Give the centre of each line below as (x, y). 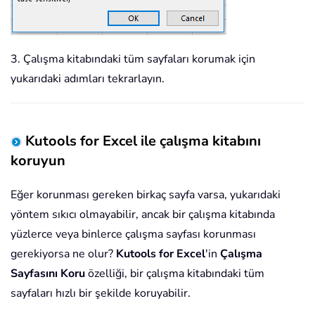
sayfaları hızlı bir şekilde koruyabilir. (101, 294)
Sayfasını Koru (48, 274)
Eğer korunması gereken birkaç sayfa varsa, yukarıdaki (146, 195)
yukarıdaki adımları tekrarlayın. (88, 79)
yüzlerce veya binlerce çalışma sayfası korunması (133, 234)
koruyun (38, 161)
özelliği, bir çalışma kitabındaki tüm (175, 274)
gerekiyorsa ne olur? (63, 254)
